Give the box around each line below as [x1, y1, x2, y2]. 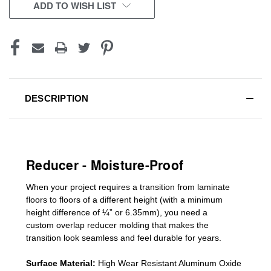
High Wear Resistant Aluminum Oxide [98, 258, 241, 268]
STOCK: [9, 6, 42, 19]
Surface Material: [26, 258, 96, 268]
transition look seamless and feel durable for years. [26, 232, 224, 243]
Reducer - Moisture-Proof [26, 155, 188, 174]
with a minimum [163, 194, 223, 204]
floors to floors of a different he [26, 194, 143, 204]
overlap [56, 220, 87, 230]
